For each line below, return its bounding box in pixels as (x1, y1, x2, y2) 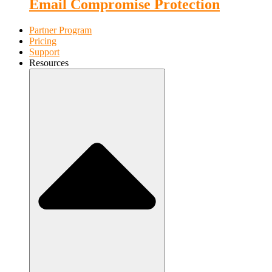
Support (29, 47, 59, 58)
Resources (29, 58, 69, 69)
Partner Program (29, 25, 92, 36)
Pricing (29, 36, 56, 47)
